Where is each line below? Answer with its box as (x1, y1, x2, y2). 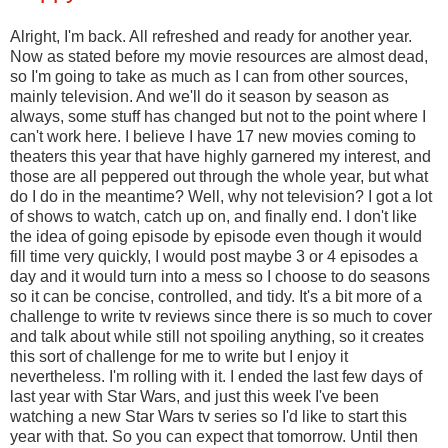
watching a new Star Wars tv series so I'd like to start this (10, 408, 407, 426)
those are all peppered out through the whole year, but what (10, 168, 428, 186)
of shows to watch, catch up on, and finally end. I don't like (10, 208, 417, 226)
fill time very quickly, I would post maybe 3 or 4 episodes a (10, 248, 418, 266)
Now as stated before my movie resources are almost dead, (10, 48, 428, 66)
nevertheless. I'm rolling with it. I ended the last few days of (10, 368, 422, 386)
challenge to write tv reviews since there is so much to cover (10, 308, 432, 326)
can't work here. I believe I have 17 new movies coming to (10, 128, 416, 146)
